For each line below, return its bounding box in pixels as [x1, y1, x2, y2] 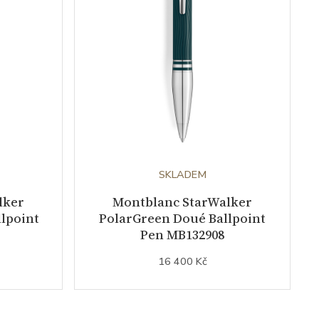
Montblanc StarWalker [113, 192, 252, 211]
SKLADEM [158, 167, 206, 182]
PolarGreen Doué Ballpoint [99, 209, 266, 227]
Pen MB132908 [140, 225, 224, 244]
